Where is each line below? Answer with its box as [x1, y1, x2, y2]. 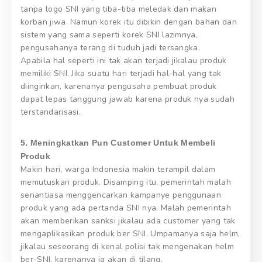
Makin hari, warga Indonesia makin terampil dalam [20, 164, 216, 175]
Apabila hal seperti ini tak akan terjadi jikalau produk [20, 55, 227, 67]
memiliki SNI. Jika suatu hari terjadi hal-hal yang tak [20, 68, 222, 80]
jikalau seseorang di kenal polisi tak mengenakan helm [20, 241, 234, 253]
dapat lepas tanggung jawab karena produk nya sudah [20, 94, 235, 105]
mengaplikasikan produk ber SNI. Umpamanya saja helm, [20, 228, 240, 240]
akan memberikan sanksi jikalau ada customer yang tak [20, 215, 236, 227]
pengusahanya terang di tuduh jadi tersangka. [20, 42, 201, 54]
